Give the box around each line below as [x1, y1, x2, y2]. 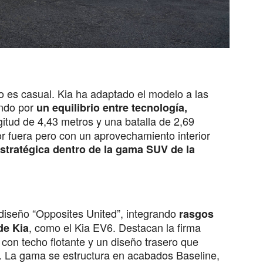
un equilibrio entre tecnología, [36, 100, 187, 115]
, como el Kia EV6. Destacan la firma [29, 220, 201, 235]
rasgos [176, 206, 214, 221]
